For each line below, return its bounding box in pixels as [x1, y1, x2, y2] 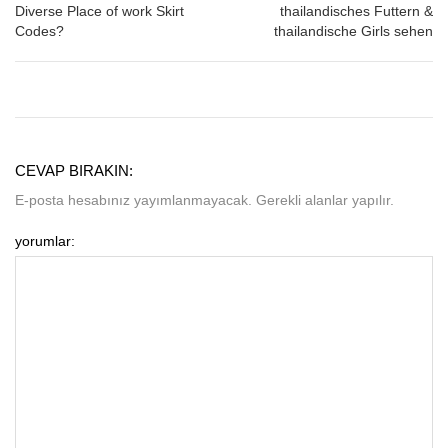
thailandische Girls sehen [274, 23, 433, 40]
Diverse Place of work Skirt [15, 3, 184, 20]
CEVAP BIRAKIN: [15, 162, 133, 180]
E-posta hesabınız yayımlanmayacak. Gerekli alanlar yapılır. [15, 192, 394, 209]
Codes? [15, 23, 64, 40]
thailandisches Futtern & [280, 3, 433, 20]
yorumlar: [15, 233, 75, 250]
